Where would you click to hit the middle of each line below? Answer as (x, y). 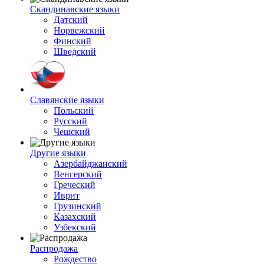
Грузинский (77, 206)
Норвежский (79, 30)
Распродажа (54, 248)
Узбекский (75, 227)
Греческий (75, 185)
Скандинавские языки (75, 9)
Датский (71, 20)
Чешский (72, 132)
